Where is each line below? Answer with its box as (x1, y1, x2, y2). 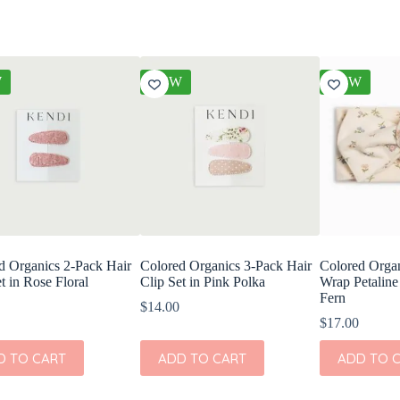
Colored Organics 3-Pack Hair (139, 258, 312, 274)
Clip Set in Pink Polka (139, 274, 265, 290)
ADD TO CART (157, 349, 246, 367)
